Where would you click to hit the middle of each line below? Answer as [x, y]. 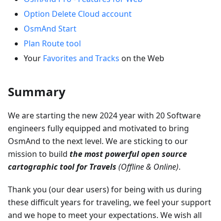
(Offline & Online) [148, 166]
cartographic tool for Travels [62, 166]
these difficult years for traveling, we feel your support [110, 202]
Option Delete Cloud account [78, 14]
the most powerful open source [128, 154]
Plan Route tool [52, 43]
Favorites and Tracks [81, 58]
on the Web [142, 58]
